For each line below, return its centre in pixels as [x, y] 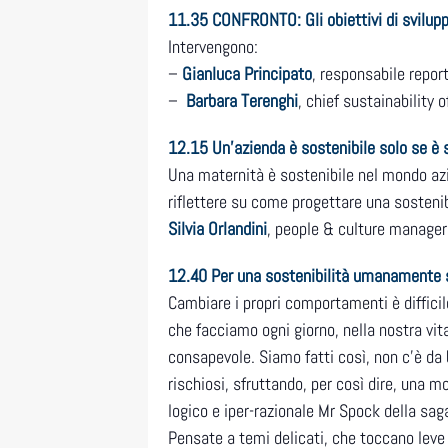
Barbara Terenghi [242, 101]
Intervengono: [213, 47]
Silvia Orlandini [217, 229]
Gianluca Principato [245, 74]
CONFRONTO [254, 20]
